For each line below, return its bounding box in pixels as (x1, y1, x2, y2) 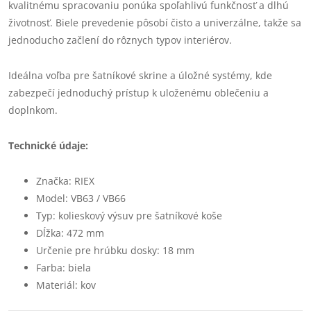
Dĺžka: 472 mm (36, 226, 104, 239)
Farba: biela (36, 261, 91, 274)
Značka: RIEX (36, 174, 94, 187)
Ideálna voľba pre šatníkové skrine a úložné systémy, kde (8, 69, 272, 82)
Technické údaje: (8, 139, 88, 152)
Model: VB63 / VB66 (36, 192, 126, 205)
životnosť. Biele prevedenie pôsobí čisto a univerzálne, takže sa (8, 16, 301, 29)
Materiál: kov (36, 278, 96, 292)
